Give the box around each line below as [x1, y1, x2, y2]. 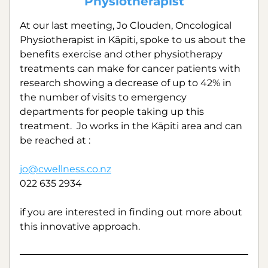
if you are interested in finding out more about [20, 206, 242, 218]
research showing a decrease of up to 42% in [20, 77, 232, 89]
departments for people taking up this [20, 106, 204, 117]
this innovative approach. [20, 221, 140, 232]
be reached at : [20, 135, 90, 146]
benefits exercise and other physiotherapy [20, 48, 223, 60]
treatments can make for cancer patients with [20, 63, 240, 74]
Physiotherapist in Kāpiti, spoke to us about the [20, 34, 246, 45]
